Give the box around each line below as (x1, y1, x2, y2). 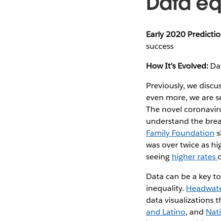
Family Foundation (146, 127, 215, 138)
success (146, 40, 174, 51)
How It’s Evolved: (146, 60, 208, 71)
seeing (146, 151, 172, 162)
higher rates (171, 151, 218, 162)
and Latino (146, 206, 185, 217)
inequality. (146, 183, 186, 193)
